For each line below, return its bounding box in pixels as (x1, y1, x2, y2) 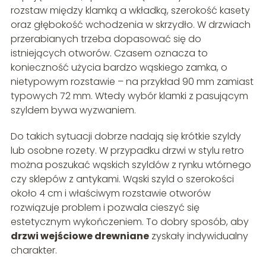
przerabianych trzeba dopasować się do (10, 31, 201, 46)
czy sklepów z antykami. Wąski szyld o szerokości (10, 172, 234, 186)
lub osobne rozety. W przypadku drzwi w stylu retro (10, 143, 244, 157)
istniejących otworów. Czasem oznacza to (10, 46, 208, 60)
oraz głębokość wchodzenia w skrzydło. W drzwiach (10, 17, 251, 31)
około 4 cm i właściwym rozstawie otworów (10, 186, 211, 200)
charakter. (10, 243, 57, 257)
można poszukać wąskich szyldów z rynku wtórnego (10, 157, 251, 172)
